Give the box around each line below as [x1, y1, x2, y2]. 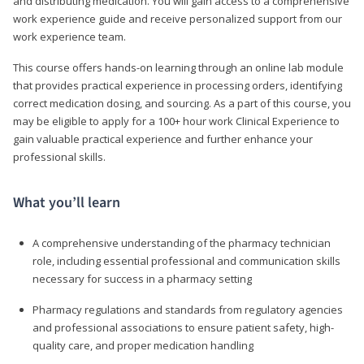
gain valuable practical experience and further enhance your [13, 131, 313, 146]
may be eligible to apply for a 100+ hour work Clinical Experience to [13, 113, 340, 128]
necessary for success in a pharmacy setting [32, 271, 252, 286]
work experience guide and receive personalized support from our [13, 11, 342, 26]
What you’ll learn [13, 192, 120, 213]
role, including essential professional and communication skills [32, 253, 340, 268]
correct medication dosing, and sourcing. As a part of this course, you [13, 95, 351, 110]
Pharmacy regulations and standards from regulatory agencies [32, 301, 343, 317]
